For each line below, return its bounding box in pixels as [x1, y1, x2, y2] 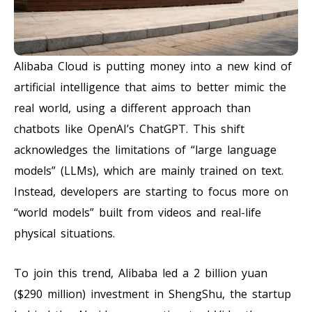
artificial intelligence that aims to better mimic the [14, 79, 286, 95]
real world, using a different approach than [14, 100, 251, 116]
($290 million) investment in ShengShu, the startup [14, 286, 291, 302]
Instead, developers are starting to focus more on [14, 183, 288, 199]
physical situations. [14, 225, 115, 241]
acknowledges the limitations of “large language [14, 141, 276, 157]
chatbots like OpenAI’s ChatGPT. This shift [14, 120, 244, 136]
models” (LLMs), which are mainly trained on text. [14, 162, 283, 178]
